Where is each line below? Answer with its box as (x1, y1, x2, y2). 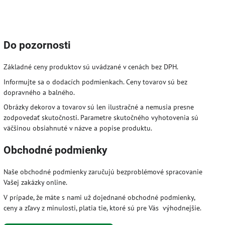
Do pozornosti (4, 39, 71, 51)
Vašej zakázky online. (4, 178, 68, 187)
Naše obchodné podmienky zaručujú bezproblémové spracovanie (4, 167, 203, 177)
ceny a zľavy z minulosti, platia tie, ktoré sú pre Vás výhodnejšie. (4, 203, 202, 213)
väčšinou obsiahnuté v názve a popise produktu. (4, 124, 153, 133)
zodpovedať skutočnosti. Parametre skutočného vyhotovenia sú (4, 113, 199, 123)
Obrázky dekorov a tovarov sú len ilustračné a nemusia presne (4, 102, 194, 112)
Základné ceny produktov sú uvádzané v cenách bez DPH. (4, 62, 179, 71)
